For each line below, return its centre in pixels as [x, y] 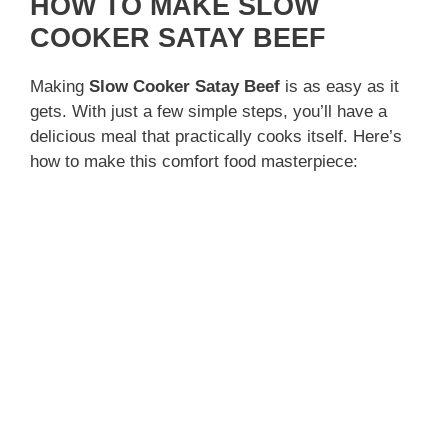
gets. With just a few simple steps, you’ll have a [208, 112]
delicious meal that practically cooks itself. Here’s [216, 137]
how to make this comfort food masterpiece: [194, 162]
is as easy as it [339, 87]
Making [59, 87]
